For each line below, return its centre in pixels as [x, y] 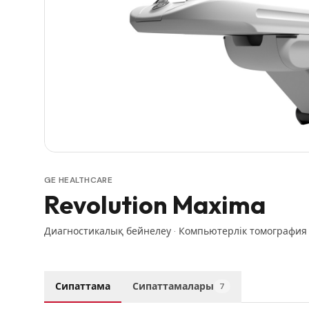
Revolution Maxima [155, 205]
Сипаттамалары [173, 287]
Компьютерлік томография [243, 231]
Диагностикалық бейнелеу [108, 231]
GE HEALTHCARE [78, 180]
